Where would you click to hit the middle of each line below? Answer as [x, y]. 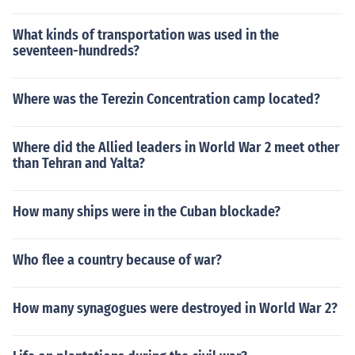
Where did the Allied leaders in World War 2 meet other [176, 147]
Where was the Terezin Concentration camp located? [166, 99]
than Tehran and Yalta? [79, 163]
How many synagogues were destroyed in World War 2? [175, 308]
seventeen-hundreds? [76, 51]
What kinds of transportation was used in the [146, 35]
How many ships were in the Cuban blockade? [147, 212]
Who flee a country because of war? [117, 260]
